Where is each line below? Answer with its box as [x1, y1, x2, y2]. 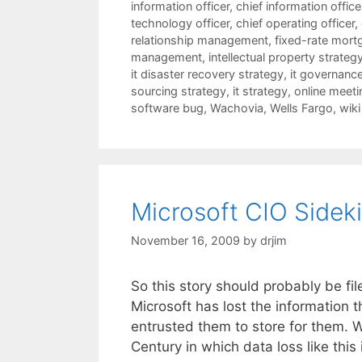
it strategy [233, 83, 288, 98]
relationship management [131, 32, 268, 47]
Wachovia [210, 100, 263, 115]
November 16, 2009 [131, 233, 240, 247]
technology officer [131, 15, 229, 30]
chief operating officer [236, 15, 355, 30]
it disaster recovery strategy [131, 66, 284, 81]
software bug [131, 100, 204, 115]
